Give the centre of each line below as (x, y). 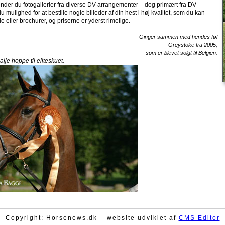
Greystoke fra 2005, (193, 45)
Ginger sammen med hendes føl (178, 37)
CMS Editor (199, 218)
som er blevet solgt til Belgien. (182, 53)
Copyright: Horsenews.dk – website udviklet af (92, 218)
